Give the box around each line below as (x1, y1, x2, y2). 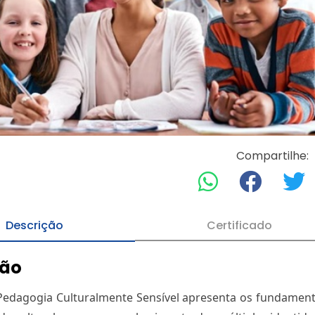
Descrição (5, 217, 63, 233)
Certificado (206, 217, 272, 233)
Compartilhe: (236, 147, 309, 164)
